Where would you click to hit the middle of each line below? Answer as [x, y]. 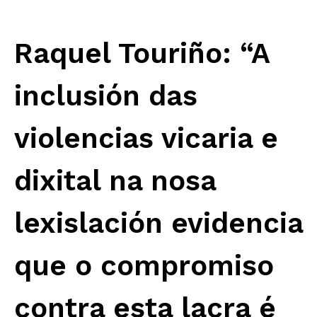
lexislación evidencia [158, 224]
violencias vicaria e [146, 139]
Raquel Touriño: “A [142, 54]
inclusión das [106, 96]
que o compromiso [144, 266]
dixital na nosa [115, 181]
